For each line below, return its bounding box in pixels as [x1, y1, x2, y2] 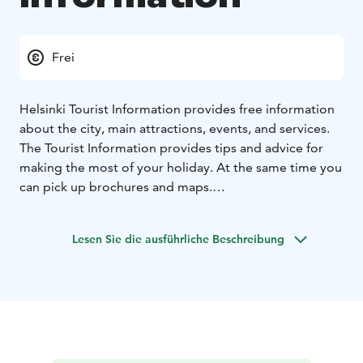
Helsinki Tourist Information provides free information [19, 100, 335, 117]
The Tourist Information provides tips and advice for [19, 139, 323, 156]
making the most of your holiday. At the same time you [19, 159, 342, 175]
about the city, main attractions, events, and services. [19, 120, 330, 136]
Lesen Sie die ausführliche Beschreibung [72, 231, 284, 246]
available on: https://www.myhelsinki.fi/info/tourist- [19, 217, 318, 233]
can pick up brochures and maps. [19, 178, 212, 194]
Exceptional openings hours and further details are [19, 198, 316, 214]
